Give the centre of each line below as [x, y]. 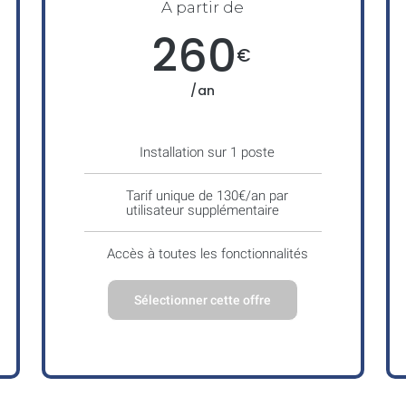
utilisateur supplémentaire [203, 210]
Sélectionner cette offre [203, 300]
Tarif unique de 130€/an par [208, 195]
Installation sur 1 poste [208, 152]
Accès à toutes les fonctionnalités [207, 253]
